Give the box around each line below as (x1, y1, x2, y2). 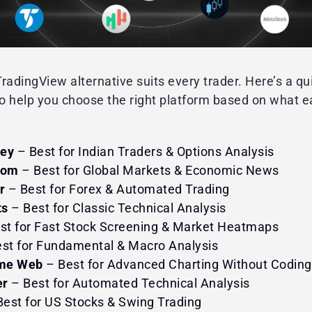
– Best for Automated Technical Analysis (8, 275, 250, 290)
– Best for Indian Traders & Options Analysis (17, 143, 274, 159)
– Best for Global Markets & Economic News (18, 162, 279, 178)
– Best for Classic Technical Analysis (8, 200, 226, 215)
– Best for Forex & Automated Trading (5, 181, 230, 196)
